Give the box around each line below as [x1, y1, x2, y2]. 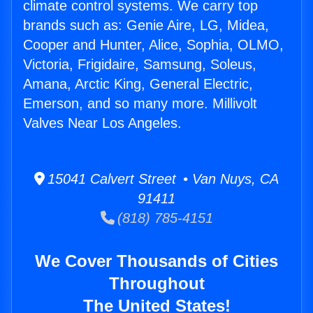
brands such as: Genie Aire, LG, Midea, [23, 17, 269, 34]
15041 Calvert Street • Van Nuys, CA [45, 171, 279, 187]
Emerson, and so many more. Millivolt [23, 96, 257, 112]
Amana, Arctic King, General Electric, [23, 76, 253, 92]
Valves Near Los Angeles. [23, 115, 182, 131]
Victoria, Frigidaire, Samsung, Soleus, [23, 57, 256, 73]
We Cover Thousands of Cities [35, 252, 278, 271]
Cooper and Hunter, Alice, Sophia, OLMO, [23, 37, 284, 53]
